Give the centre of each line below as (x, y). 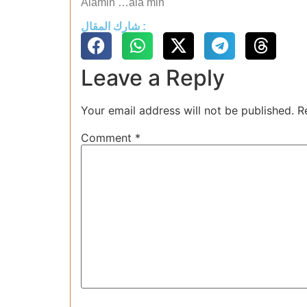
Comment (108, 137)
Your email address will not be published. (187, 110)
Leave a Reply (153, 77)
